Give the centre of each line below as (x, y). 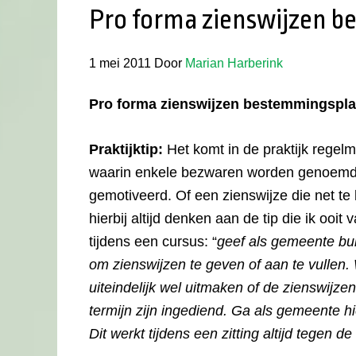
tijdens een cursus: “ (153, 242)
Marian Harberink (234, 63)
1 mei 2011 (120, 63)
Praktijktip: (128, 149)
